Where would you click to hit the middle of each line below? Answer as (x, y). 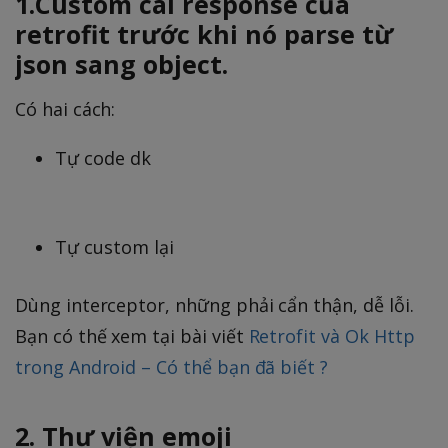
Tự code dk (103, 158)
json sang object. (121, 64)
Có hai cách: (65, 109)
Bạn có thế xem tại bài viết (132, 336)
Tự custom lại (114, 247)
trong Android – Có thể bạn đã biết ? (172, 367)
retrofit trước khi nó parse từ (204, 34)
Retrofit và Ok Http (331, 336)
